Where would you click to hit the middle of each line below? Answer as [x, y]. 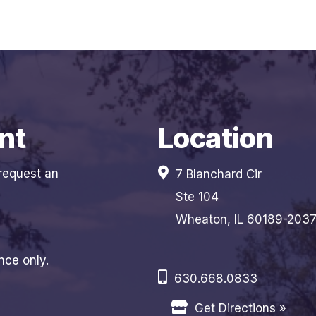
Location [216, 138]
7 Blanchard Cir [219, 174]
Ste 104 [197, 196]
